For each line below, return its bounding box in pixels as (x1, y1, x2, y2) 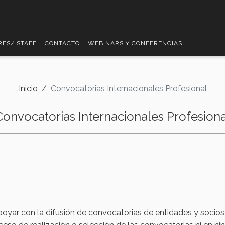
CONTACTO (45, 40, 80, 47)
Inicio (18, 84, 38, 94)
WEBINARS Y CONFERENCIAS (88, 40, 182, 47)
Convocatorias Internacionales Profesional (50, 84, 207, 94)
